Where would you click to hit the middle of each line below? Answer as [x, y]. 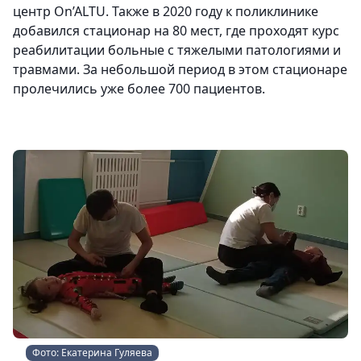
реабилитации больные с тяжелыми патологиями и [177, 50]
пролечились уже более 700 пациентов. [139, 89]
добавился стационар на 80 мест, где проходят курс [176, 31]
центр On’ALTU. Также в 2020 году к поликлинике [166, 11]
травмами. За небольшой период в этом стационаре [180, 69]
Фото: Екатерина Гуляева [92, 353]
